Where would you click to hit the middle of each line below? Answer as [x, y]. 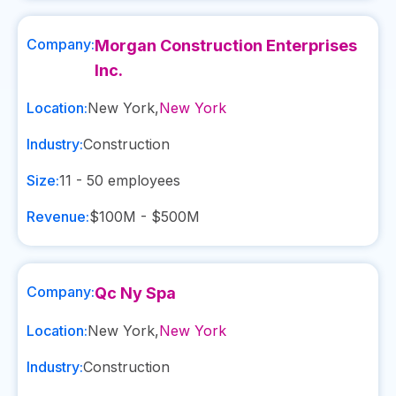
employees [142, 180]
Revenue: [58, 217]
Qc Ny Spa [135, 293]
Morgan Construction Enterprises [226, 46]
